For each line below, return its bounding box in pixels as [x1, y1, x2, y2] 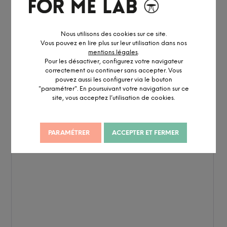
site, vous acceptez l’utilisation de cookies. [52, 64, 175, 71]
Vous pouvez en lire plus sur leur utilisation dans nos [40, 9, 187, 17]
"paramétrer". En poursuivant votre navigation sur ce [38, 55, 189, 62]
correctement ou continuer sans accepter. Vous [45, 36, 182, 44]
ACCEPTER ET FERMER [112, 99, 179, 106]
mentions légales [88, 18, 138, 26]
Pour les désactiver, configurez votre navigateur [44, 27, 183, 35]
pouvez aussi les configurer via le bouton [55, 46, 172, 53]
